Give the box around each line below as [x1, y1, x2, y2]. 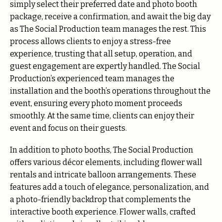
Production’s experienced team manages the [10, 73, 174, 83]
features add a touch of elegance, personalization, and [10, 182, 209, 192]
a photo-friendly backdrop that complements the [10, 194, 191, 204]
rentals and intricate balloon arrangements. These [10, 169, 196, 179]
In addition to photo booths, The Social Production [10, 145, 193, 155]
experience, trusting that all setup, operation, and [10, 49, 192, 58]
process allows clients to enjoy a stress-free [10, 36, 171, 46]
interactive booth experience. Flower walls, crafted [10, 207, 196, 217]
